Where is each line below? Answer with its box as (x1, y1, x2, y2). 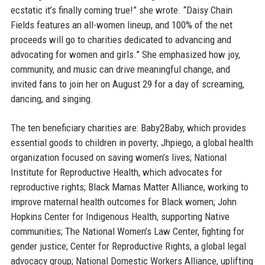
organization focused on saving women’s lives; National (10, 151, 227, 163)
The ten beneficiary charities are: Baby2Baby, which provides (10, 121, 246, 134)
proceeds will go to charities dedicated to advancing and (10, 33, 231, 46)
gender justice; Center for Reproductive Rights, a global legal (10, 240, 246, 252)
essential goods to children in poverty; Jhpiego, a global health (10, 136, 253, 148)
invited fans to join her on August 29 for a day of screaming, (10, 77, 244, 90)
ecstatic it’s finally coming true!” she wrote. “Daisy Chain (10, 4, 232, 16)
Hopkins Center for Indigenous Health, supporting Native (10, 210, 230, 222)
